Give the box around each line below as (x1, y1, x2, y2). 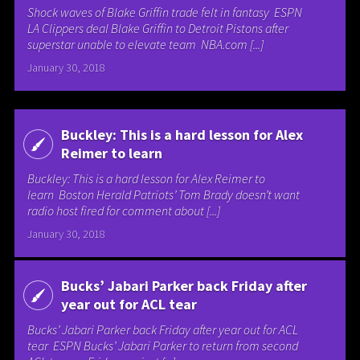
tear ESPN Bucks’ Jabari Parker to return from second (27, 337, 299, 354)
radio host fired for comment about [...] (27, 202, 221, 219)
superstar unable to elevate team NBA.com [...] (27, 36, 264, 53)
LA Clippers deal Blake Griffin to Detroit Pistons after (27, 20, 289, 37)
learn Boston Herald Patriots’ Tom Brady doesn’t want (27, 186, 301, 202)
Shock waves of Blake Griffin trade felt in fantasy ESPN (27, 4, 303, 21)
